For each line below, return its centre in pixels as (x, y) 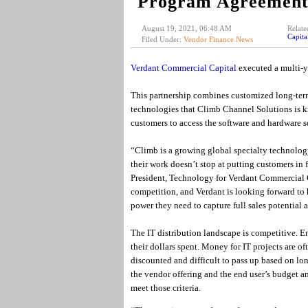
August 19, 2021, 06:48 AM (186, 28)
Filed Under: (162, 39)
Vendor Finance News (218, 39)
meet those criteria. (165, 288)
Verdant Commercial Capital (183, 68)
